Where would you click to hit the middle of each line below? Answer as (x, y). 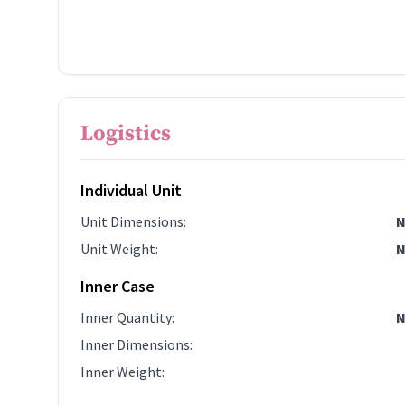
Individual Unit (131, 190)
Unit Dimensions (132, 221)
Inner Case (118, 286)
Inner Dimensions (135, 344)
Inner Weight (121, 372)
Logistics (126, 134)
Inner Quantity (126, 317)
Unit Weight (118, 249)
